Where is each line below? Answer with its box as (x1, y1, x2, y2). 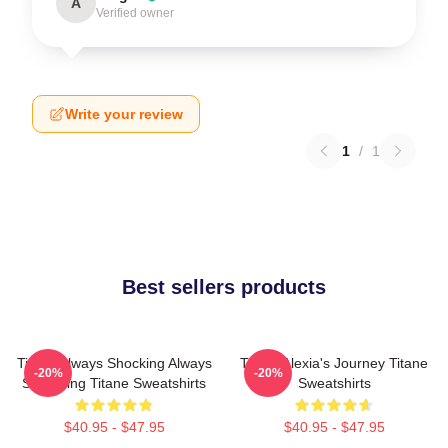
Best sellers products (122, 276, 326, 299)
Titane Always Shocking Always (16, 355, 212, 372)
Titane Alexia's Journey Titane (240, 355, 428, 372)
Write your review (65, 106, 183, 123)
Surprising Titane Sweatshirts (22, 375, 206, 392)
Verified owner (96, 6, 174, 21)
